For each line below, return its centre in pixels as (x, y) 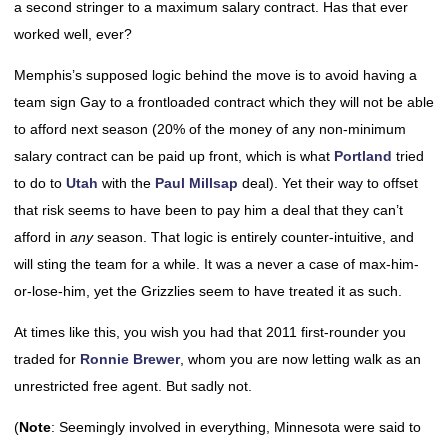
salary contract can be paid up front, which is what (174, 156)
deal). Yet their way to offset (328, 183)
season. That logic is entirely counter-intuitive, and (253, 237)
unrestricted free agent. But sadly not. (133, 386)
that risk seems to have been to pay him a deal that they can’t (208, 210)
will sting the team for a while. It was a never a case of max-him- (216, 264)
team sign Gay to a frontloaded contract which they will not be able (224, 102)
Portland (363, 156)
